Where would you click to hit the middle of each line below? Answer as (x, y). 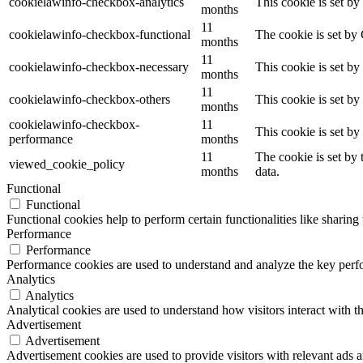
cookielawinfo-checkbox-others (90, 100)
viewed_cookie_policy (67, 164)
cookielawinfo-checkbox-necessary (99, 67)
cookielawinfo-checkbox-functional (100, 35)
